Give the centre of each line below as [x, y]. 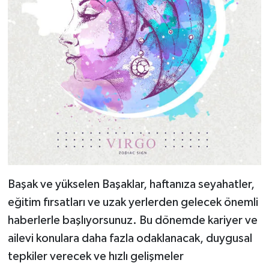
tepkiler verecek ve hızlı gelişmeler [95, 256]
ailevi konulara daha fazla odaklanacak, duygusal [130, 238]
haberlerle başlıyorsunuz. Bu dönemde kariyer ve [132, 220]
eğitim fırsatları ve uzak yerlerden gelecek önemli [133, 202]
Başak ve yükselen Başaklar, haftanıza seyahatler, [131, 184]
